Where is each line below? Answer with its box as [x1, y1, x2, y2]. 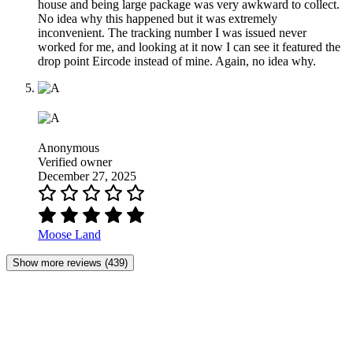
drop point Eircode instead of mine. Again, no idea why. [38, 54, 316, 69]
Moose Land [38, 228, 101, 242]
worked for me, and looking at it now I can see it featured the [38, 40, 340, 54]
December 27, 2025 [38, 169, 136, 184]
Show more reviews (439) [13, 257, 128, 269]
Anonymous [38, 141, 99, 155]
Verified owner [38, 155, 112, 169]
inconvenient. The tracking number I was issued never [38, 26, 307, 40]
